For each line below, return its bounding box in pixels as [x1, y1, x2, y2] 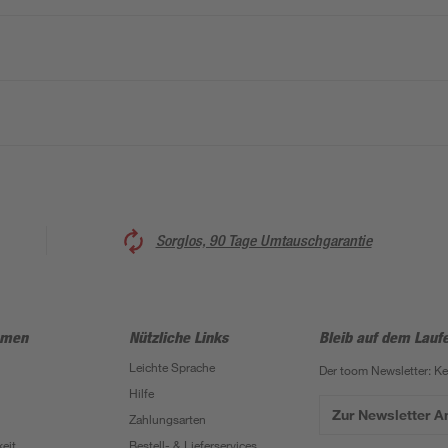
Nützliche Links [128, 327, 228, 347]
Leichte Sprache [128, 359, 215, 375]
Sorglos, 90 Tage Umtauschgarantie [155, 230, 372, 250]
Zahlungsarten [128, 411, 206, 427]
